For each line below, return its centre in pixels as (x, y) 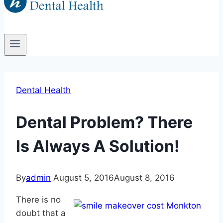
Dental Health (43, 90)
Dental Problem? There (104, 122)
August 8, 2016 (144, 178)
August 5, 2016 (84, 178)
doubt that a (41, 213)
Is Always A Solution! (98, 146)
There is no (38, 200)
